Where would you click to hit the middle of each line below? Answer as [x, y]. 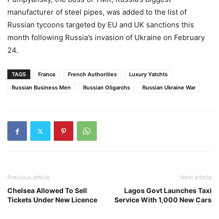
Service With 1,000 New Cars [163, 200]
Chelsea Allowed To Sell [47, 191]
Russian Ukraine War [169, 88]
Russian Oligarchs [107, 88]
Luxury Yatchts [148, 75]
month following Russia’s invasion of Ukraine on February [106, 38]
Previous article [29, 177]
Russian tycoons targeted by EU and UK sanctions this [101, 25]
